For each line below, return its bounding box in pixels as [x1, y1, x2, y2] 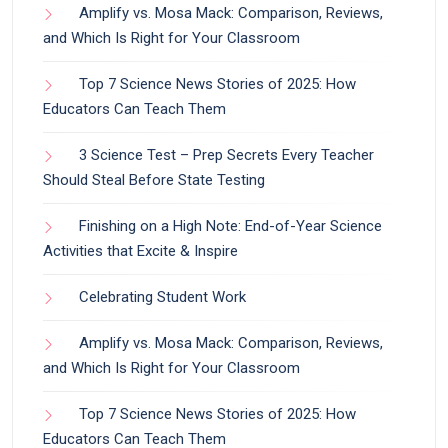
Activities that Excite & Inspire [43, 242, 238, 260]
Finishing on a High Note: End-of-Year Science [79, 217, 382, 235]
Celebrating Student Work [79, 288, 246, 306]
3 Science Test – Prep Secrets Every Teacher [79, 146, 374, 164]
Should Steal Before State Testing [43, 171, 265, 189]
